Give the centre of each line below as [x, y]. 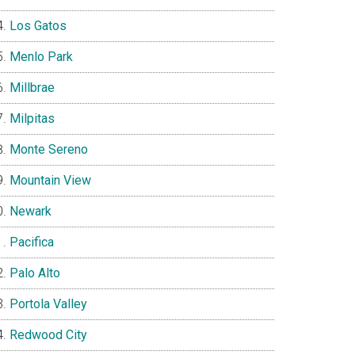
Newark [31, 211]
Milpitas [32, 118]
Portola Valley [48, 304]
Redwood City [48, 335]
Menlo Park [41, 57]
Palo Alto [35, 273]
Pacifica [32, 242]
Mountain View [50, 180]
